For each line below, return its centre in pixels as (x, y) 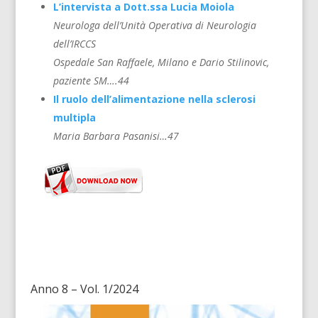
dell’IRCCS (74, 44)
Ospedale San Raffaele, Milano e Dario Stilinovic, (161, 62)
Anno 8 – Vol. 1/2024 (84, 289)
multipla (74, 118)
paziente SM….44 (91, 81)
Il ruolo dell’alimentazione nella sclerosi (154, 99)
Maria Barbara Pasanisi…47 (116, 136)
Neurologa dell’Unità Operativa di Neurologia (154, 26)
